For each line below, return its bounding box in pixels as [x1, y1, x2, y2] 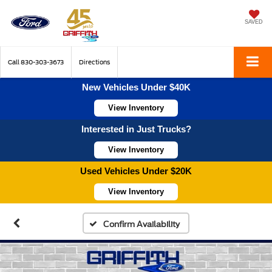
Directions [79, 58, 110, 66]
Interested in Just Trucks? [81, 123, 191, 134]
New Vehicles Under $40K [81, 81, 191, 92]
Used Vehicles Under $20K [80, 165, 192, 176]
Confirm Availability [103, 219, 180, 229]
